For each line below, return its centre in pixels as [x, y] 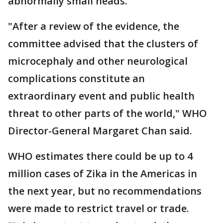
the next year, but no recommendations [105, 191]
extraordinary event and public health [101, 96]
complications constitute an [76, 78]
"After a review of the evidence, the [94, 26]
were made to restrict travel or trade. [99, 208]
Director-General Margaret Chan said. [100, 131]
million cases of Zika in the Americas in [103, 173]
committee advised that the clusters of [103, 44]
